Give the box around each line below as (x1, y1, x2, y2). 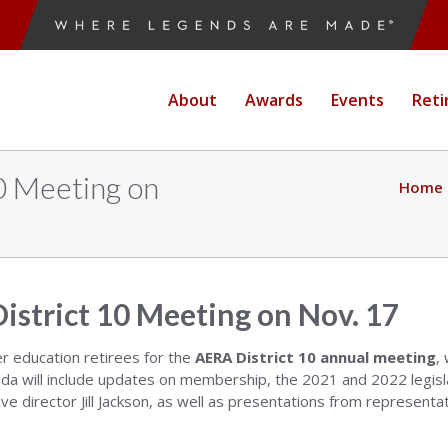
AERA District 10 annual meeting (195, 347, 436, 367)
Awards (245, 89, 303, 111)
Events (331, 89, 384, 111)
